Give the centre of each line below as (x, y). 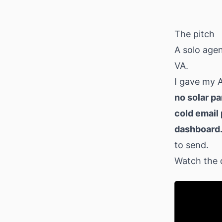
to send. (192, 145)
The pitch (194, 34)
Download (103, 6)
